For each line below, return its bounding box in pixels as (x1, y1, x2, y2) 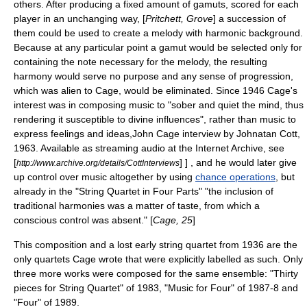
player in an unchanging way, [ (14, 13, 145, 24)
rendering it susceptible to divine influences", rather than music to (14, 114, 296, 125)
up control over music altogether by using (14, 171, 195, 182)
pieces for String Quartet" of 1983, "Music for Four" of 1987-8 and (14, 282, 298, 293)
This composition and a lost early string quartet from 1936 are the (14, 239, 297, 250)
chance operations (195, 171, 275, 182)
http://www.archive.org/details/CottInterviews (16, 158, 180, 167)
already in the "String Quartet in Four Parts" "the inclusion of (14, 186, 273, 197)
